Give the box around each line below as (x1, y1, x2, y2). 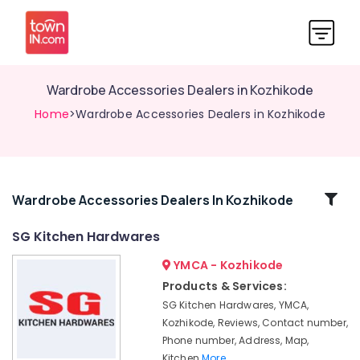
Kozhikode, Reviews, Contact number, (162, 316, 348, 329)
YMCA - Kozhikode (170, 257, 284, 273)
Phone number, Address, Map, (162, 333, 309, 347)
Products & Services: (162, 278, 287, 294)
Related (26, 189, 84, 209)
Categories (13, 208, 96, 228)
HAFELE (12, 259, 45, 272)
